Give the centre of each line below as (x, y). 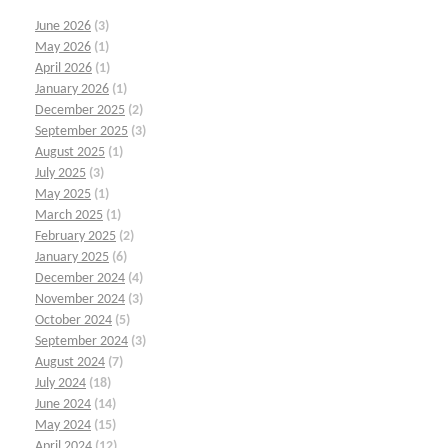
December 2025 (80, 111)
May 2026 (63, 48)
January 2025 (72, 258)
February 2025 (75, 237)
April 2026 (63, 69)
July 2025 (60, 174)
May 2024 (63, 426)
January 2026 (72, 90)
